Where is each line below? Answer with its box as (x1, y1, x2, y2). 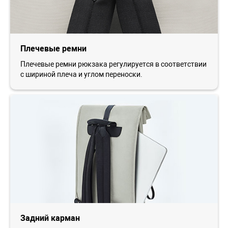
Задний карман (20, 213, 80, 223)
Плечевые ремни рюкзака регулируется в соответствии (20, 60, 207, 68)
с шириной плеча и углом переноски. (20, 70, 142, 78)
